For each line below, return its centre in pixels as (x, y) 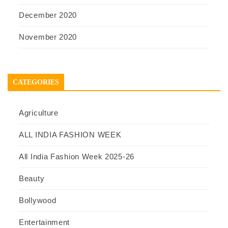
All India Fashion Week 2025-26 (77, 156)
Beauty (32, 178)
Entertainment (45, 222)
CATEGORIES (36, 82)
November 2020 (48, 37)
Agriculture (39, 112)
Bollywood (38, 200)
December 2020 (48, 15)
